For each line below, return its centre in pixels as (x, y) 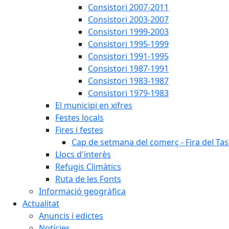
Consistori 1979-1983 (128, 93)
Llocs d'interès (83, 154)
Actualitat (41, 203)
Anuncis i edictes (71, 215)
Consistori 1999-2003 (128, 31)
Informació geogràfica (82, 191)
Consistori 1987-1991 (128, 68)
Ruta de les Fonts (88, 179)
